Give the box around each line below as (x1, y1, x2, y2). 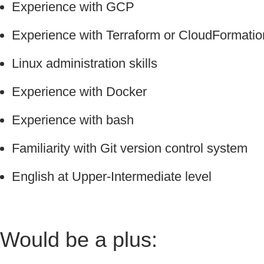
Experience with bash (21, 113, 134, 128)
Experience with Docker (21, 84, 147, 100)
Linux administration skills (19, 56, 157, 71)
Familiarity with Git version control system (19, 141, 247, 156)
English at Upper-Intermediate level (21, 169, 212, 184)
